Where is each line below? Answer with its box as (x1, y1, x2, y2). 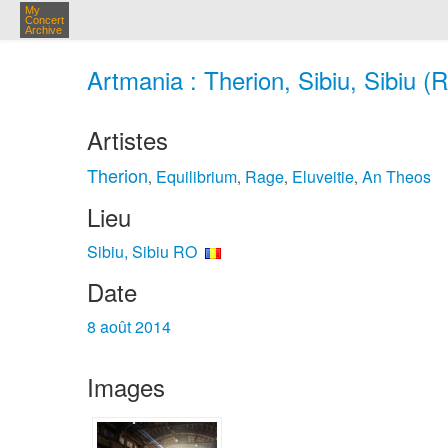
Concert (25, 14, 64, 26)
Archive (25, 24, 62, 36)
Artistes (87, 122, 168, 157)
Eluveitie (292, 165, 354, 188)
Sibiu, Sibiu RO (87, 240, 197, 263)
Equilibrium (156, 165, 237, 188)
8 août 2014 (87, 315, 171, 338)
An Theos (362, 165, 431, 188)
